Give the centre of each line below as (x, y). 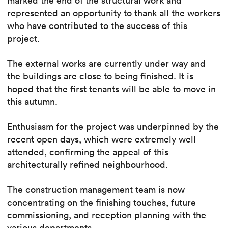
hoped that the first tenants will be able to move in (111, 89)
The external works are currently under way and (106, 63)
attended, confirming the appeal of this (88, 152)
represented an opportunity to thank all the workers (114, 13)
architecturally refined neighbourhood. (88, 164)
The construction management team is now (96, 189)
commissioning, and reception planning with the (107, 215)
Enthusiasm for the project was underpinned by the (113, 126)
